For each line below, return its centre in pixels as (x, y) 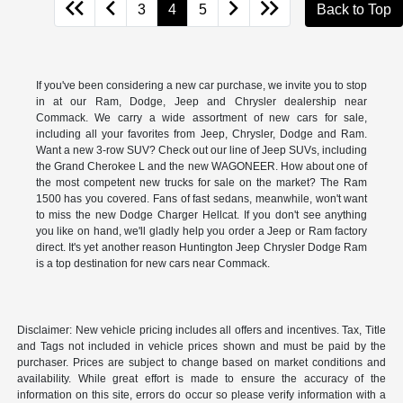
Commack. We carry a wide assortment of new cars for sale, (201, 118)
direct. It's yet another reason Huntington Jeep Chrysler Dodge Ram (201, 248)
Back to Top (354, 10)
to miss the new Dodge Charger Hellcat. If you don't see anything (201, 215)
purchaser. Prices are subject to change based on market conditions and (201, 363)
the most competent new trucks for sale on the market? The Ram (201, 183)
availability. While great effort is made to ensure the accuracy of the (201, 379)
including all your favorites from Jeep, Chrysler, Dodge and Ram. (201, 134)
